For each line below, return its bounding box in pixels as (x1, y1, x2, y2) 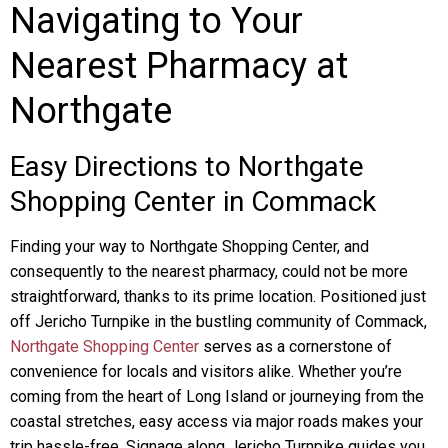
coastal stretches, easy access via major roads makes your (10, 412, 423, 431)
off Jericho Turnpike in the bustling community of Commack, (10, 312, 427, 331)
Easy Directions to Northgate (10, 150, 364, 183)
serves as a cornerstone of (199, 337, 392, 356)
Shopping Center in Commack (10, 185, 376, 218)
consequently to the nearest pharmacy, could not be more (10, 262, 408, 281)
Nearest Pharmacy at (10, 45, 348, 87)
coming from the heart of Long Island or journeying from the (10, 387, 424, 406)
